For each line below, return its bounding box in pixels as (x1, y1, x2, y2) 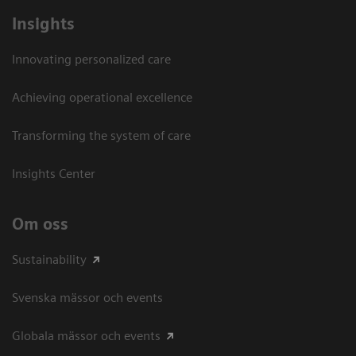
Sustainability (12, 252, 87, 268)
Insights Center (12, 166, 95, 182)
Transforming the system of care (12, 128, 191, 144)
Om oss (12, 215, 68, 234)
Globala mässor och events (12, 328, 161, 344)
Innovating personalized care (12, 52, 171, 68)
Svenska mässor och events (12, 290, 163, 306)
